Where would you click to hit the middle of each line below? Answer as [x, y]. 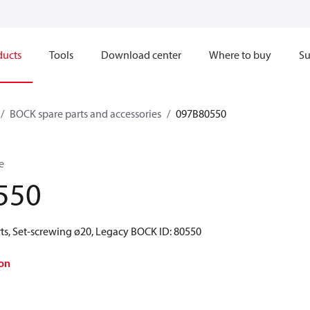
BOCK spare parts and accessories [85, 113]
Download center [141, 55]
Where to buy [240, 55]
